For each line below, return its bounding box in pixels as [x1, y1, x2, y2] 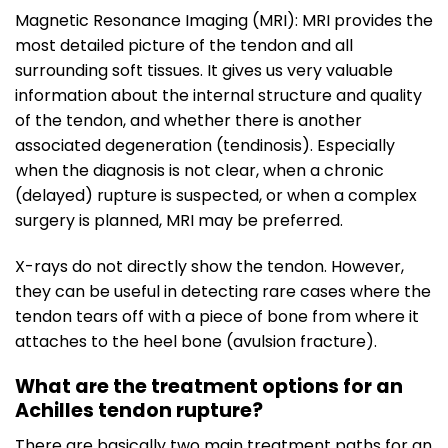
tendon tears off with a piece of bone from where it [15, 305, 419, 329]
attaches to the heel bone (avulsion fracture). [15, 330, 377, 354]
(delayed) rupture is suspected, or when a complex [15, 184, 417, 208]
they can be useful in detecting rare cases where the [15, 280, 431, 304]
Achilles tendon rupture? [15, 396, 263, 424]
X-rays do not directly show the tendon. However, [15, 255, 404, 279]
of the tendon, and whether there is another [15, 109, 362, 133]
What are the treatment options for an [15, 372, 403, 400]
